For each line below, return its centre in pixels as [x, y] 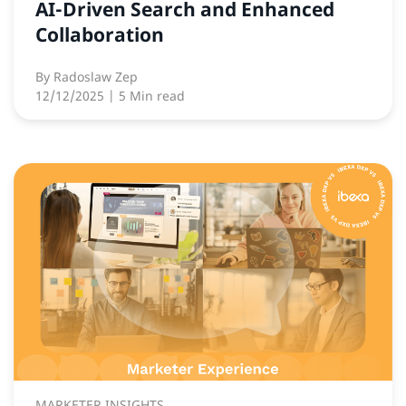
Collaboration [100, 35]
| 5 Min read [146, 96]
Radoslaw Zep [96, 77]
